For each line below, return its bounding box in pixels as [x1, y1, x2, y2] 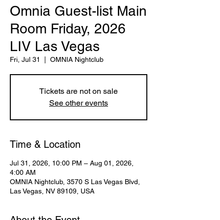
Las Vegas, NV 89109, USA [10, 187, 94, 195]
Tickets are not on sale [39, 86, 118, 96]
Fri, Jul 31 [10, 55, 40, 63]
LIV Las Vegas [10, 38, 100, 54]
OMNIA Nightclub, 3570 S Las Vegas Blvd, [10, 178, 140, 186]
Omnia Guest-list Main [10, 3, 147, 19]
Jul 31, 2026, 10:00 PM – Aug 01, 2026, [10, 159, 134, 167]
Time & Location [10, 138, 81, 150]
